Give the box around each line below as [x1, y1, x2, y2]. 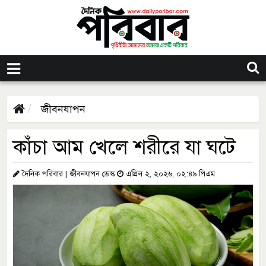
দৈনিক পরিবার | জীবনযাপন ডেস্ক [20, 169, 117, 179]
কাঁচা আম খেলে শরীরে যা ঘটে [13, 134, 236, 160]
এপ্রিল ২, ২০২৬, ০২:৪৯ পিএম [123, 169, 215, 179]
